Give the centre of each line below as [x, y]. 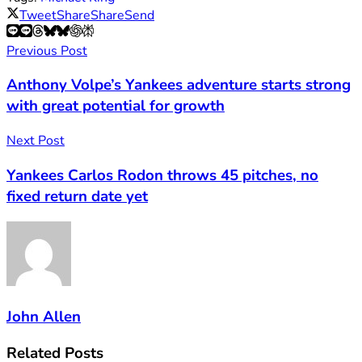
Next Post [36, 140]
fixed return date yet [77, 196]
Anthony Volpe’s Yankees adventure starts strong [179, 85]
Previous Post [47, 51]
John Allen [44, 317]
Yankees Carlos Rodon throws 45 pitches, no [162, 175]
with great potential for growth [116, 106]
